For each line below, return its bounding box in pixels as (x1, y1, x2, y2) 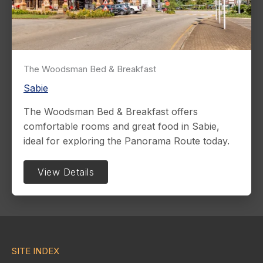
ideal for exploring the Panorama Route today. (23, 134, 230, 147)
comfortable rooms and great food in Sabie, (23, 120, 220, 132)
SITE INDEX (12, 245, 59, 257)
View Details (38, 166, 94, 178)
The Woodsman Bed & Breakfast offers (23, 105, 198, 117)
